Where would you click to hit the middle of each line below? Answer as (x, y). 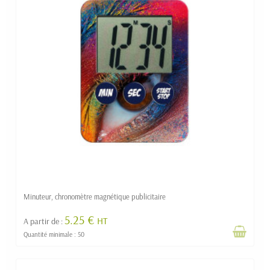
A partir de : (44, 221)
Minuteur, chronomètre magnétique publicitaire (95, 196)
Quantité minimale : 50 (54, 235)
